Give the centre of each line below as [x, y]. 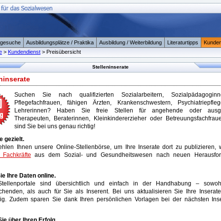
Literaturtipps [183, 42]
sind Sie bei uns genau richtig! [55, 126]
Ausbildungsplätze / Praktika [60, 42]
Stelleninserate [110, 67]
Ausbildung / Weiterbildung [130, 42]
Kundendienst [24, 52]
